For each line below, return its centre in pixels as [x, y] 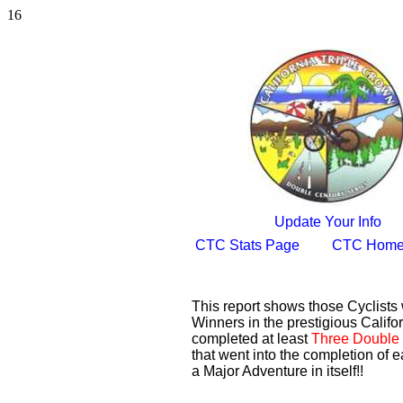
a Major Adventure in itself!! [278, 371]
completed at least [251, 339]
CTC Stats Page [247, 245]
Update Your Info [328, 222]
